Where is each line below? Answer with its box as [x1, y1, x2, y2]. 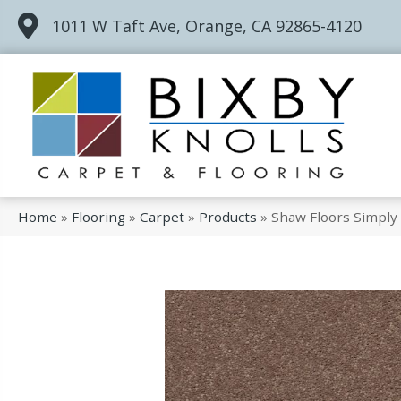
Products [199, 208, 257, 226]
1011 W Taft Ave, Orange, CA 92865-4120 [52, 15, 362, 37]
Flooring [72, 208, 125, 226]
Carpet [140, 208, 184, 226]
